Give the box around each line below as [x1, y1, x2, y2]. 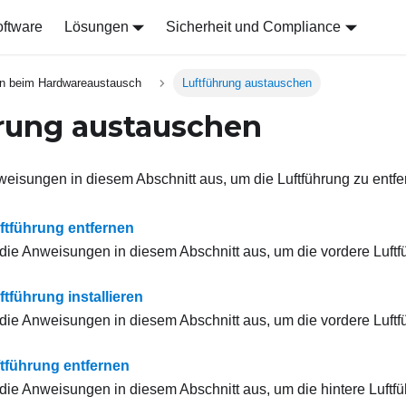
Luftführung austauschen [181, 76, 312, 91]
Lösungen [63, 19, 129, 34]
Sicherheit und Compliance [166, 19, 342, 34]
